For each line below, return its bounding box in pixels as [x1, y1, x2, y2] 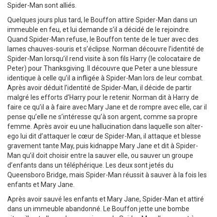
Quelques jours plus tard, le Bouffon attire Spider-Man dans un [7, 16, 197, 24]
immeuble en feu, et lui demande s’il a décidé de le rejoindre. [7, 26, 190, 34]
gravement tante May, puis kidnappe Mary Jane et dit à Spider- [7, 142, 198, 150]
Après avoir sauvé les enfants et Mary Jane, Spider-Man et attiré [7, 195, 204, 203]
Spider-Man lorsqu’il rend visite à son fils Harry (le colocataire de [7, 55, 201, 63]
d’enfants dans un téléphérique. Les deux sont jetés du [7, 161, 173, 170]
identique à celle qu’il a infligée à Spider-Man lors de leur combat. [7, 74, 203, 82]
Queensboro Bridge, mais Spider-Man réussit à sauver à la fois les [7, 171, 207, 179]
